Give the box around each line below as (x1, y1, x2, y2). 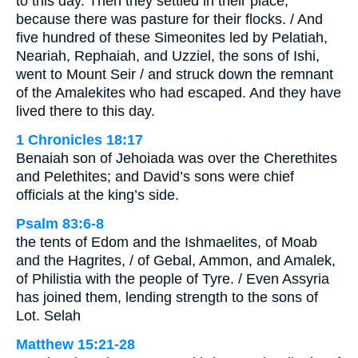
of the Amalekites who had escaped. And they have (16, 85, 341, 101)
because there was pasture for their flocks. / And (16, 11, 323, 28)
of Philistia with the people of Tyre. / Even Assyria (16, 271, 329, 288)
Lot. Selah (16, 308, 81, 324)
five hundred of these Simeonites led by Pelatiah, (16, 30, 328, 46)
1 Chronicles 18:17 (16, 132, 143, 149)
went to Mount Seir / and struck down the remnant (16, 66, 333, 83)
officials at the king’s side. (16, 187, 179, 204)
